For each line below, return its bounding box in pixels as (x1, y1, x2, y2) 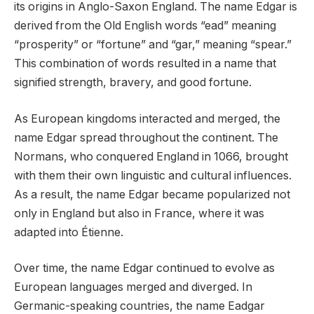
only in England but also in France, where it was (14, 206, 264, 220)
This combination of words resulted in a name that (14, 57, 276, 71)
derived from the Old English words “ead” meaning (14, 19, 276, 33)
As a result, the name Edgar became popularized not (14, 187, 290, 201)
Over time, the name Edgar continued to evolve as (14, 261, 275, 275)
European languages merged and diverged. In (14, 280, 252, 294)
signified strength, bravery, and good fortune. (14, 76, 252, 90)
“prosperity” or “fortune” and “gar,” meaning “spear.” (14, 38, 292, 52)
